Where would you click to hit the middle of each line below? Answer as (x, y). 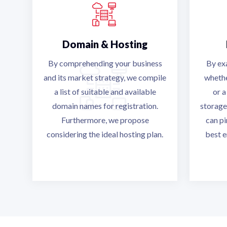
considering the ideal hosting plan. (105, 134)
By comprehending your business (105, 63)
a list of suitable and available (105, 91)
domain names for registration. (105, 106)
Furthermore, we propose (105, 120)
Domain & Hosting (105, 44)
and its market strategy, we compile (105, 77)
